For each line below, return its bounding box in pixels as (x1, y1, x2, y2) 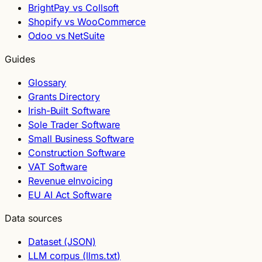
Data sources (5, 212, 63, 224)
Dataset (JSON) (28, 235, 96, 247)
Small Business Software (28, 132, 135, 144)
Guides (5, 53, 35, 65)
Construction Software (28, 146, 126, 158)
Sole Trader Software (28, 118, 120, 130)
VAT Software (28, 160, 88, 173)
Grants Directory (28, 90, 100, 102)
